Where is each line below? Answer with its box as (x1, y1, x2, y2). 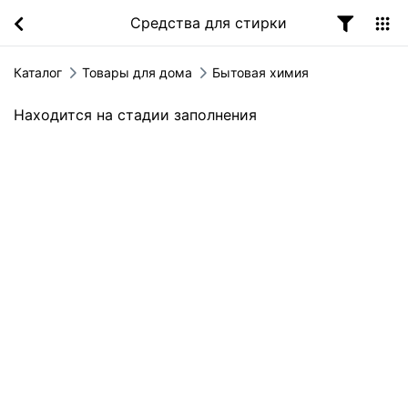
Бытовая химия (212, 65, 309, 80)
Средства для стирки (130, 14, 288, 32)
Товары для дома (82, 65, 192, 80)
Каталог (14, 65, 62, 80)
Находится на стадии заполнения (14, 106, 257, 124)
